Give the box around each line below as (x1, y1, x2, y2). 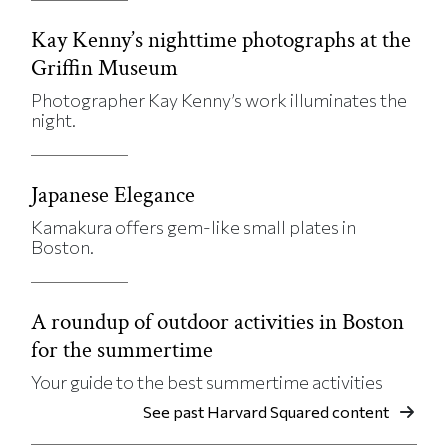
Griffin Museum (31, 53, 179, 84)
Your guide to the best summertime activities (31, 371, 384, 394)
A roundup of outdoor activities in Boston (31, 307, 405, 338)
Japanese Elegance (31, 180, 196, 211)
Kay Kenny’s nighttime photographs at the (31, 25, 412, 56)
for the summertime (31, 335, 214, 366)
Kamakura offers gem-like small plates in (31, 216, 357, 239)
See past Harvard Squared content (142, 402, 389, 422)
